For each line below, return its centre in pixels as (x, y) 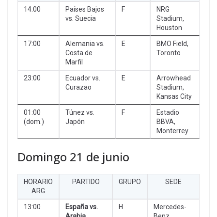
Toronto (169, 53)
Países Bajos (85, 9)
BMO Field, (172, 43)
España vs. (82, 207)
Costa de (79, 53)
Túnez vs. (80, 112)
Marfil (74, 62)
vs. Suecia (81, 18)
